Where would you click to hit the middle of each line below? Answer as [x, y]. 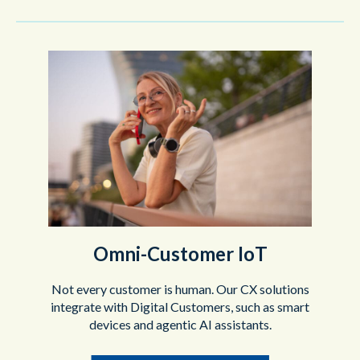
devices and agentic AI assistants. [180, 324]
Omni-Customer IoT [180, 253]
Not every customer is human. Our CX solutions [180, 288]
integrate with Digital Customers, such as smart [180, 306]
